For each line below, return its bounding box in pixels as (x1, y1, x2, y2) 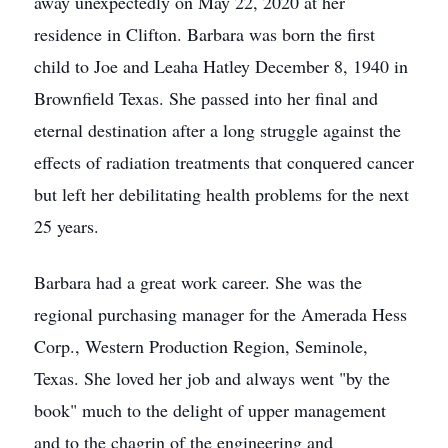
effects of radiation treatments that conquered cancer (34, 150, 414, 174)
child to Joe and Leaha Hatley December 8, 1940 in (34, 54, 408, 78)
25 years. (34, 214, 99, 238)
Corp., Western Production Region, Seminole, (34, 334, 368, 358)
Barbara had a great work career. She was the (34, 270, 362, 294)
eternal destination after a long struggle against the (34, 118, 401, 142)
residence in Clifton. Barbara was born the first (34, 22, 375, 46)
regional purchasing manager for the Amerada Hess (34, 302, 407, 326)
